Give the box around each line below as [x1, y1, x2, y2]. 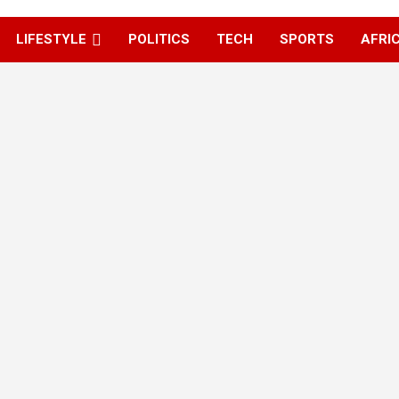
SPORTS [280, 31, 334, 47]
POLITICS [128, 31, 190, 47]
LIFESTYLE [16, 31, 86, 47]
